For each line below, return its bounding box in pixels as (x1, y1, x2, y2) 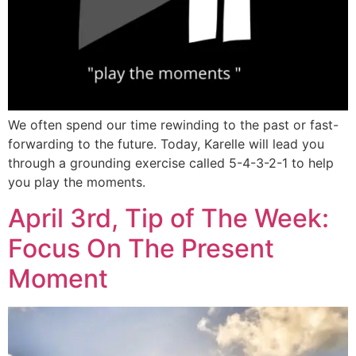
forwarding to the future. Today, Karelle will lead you (8, 136, 324, 153)
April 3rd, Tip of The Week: (8, 202, 329, 234)
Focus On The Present (8, 232, 274, 264)
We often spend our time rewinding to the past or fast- (8, 117, 339, 133)
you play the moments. (8, 174, 145, 191)
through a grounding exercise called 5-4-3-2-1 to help (8, 155, 334, 172)
